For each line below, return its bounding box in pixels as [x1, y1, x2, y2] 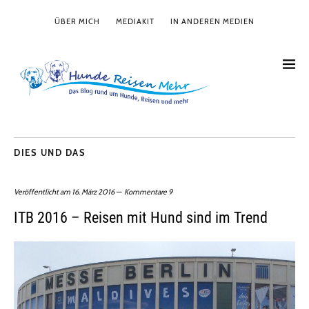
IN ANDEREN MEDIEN [170, 17, 255, 26]
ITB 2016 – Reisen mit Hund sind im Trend [14, 209, 268, 227]
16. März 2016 [72, 187, 114, 197]
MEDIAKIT [116, 17, 154, 26]
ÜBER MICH [54, 17, 100, 26]
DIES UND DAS [14, 147, 86, 159]
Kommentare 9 [124, 187, 172, 197]
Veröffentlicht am [14, 187, 72, 197]
